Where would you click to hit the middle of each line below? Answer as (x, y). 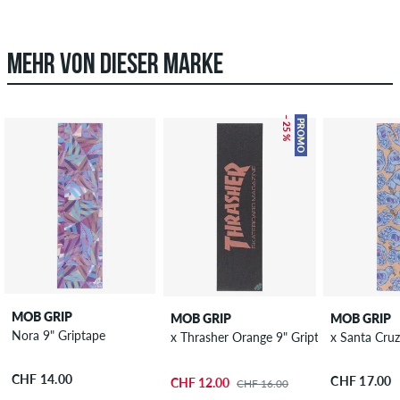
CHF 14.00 (42, 379)
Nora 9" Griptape (58, 335)
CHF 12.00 (200, 383)
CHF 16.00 (263, 384)
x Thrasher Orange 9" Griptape (286, 337)
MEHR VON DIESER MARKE (115, 67)
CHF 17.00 (361, 381)
